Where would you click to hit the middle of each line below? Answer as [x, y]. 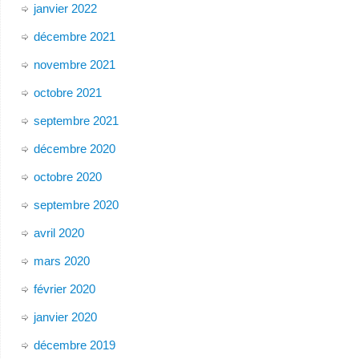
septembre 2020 [76, 204]
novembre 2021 [74, 64]
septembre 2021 [76, 120]
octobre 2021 [67, 92]
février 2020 [64, 288]
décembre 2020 [74, 148]
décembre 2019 [74, 345]
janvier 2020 [65, 317]
